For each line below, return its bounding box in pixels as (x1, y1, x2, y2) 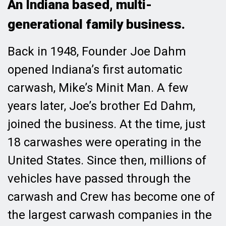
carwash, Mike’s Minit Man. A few (8, 80, 188, 95)
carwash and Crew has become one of (8, 189, 215, 204)
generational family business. (8, 16, 185, 32)
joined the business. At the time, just (8, 117, 205, 131)
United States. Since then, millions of (8, 153, 206, 167)
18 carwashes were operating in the (8, 135, 201, 149)
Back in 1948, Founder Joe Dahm (8, 44, 186, 59)
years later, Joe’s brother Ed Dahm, (8, 98, 195, 113)
